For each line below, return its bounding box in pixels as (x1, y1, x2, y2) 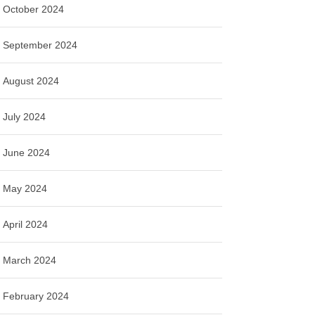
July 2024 (3, 110, 46, 122)
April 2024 (3, 218, 49, 230)
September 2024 (3, 39, 78, 51)
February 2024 (3, 290, 70, 302)
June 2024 (3, 146, 51, 158)
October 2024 (3, 3, 65, 15)
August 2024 (3, 75, 60, 86)
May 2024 (3, 182, 48, 194)
